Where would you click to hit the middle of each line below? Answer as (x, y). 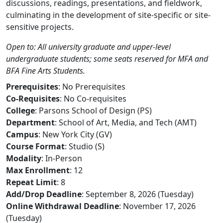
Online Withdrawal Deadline (62, 206)
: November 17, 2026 (157, 206)
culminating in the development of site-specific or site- (108, 15)
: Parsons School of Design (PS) (93, 111)
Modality (24, 158)
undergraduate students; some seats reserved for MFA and (107, 59)
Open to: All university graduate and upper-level (88, 47)
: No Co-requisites (93, 99)
